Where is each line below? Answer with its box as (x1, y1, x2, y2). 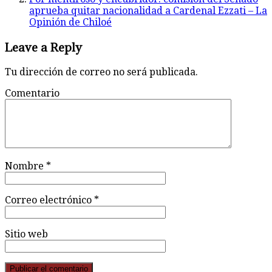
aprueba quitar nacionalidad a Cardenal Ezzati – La (29, 5, 267, 17)
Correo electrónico (5, 194, 94, 206)
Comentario (5, 87, 59, 99)
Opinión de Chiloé (29, 16, 112, 29)
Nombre (5, 160, 46, 172)
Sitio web (5, 228, 48, 240)
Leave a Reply (5, 39, 82, 55)
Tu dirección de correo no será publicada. (5, 66, 198, 78)
